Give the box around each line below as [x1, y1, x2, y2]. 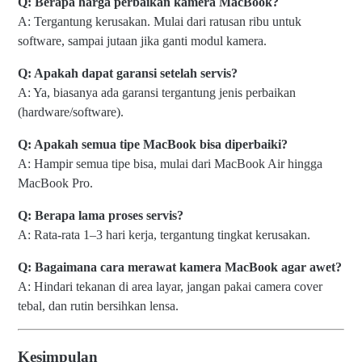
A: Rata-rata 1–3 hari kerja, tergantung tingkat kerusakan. [18, 227, 310, 242]
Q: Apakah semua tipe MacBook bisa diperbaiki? [18, 137, 288, 151]
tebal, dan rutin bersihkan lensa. [18, 298, 179, 313]
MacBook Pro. [18, 175, 93, 190]
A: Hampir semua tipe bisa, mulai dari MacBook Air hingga [18, 156, 322, 170]
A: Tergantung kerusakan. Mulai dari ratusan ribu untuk [18, 14, 301, 28]
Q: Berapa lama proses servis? [18, 208, 183, 222]
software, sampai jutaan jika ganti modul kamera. [18, 33, 267, 48]
